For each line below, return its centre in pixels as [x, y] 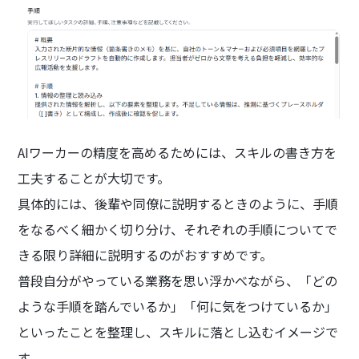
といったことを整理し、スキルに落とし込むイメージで [178, 331]
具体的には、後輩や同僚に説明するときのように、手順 [178, 203]
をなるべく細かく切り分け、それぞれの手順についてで [178, 229]
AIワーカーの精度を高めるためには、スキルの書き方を [177, 152]
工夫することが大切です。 [94, 177]
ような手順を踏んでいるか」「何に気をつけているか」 [178, 306]
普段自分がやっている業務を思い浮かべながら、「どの [178, 280]
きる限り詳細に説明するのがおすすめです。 [145, 254]
